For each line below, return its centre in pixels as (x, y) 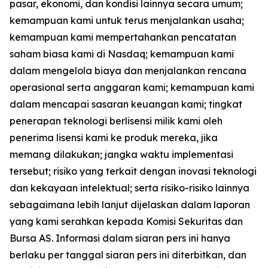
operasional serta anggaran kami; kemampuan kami (132, 88)
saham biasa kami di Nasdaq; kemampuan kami (122, 54)
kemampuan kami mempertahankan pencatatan (123, 37)
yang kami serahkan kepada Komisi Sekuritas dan (126, 222)
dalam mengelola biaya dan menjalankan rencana (128, 71)
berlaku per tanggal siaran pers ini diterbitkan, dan (128, 255)
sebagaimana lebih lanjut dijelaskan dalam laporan (130, 205)
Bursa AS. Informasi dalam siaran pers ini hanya (120, 238)
